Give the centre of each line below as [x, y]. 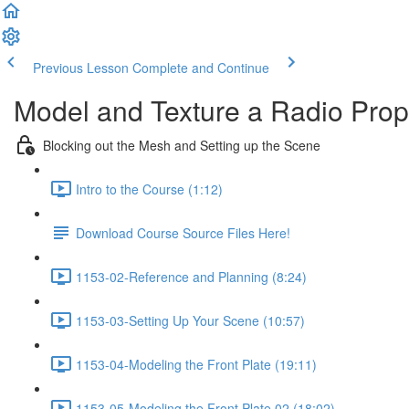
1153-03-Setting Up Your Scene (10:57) [190, 320]
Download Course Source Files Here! [183, 232]
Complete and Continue [201, 68]
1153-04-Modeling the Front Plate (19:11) [196, 364]
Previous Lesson [81, 68]
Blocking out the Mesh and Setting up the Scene [182, 145]
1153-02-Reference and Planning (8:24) [191, 276]
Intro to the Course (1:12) [149, 189]
